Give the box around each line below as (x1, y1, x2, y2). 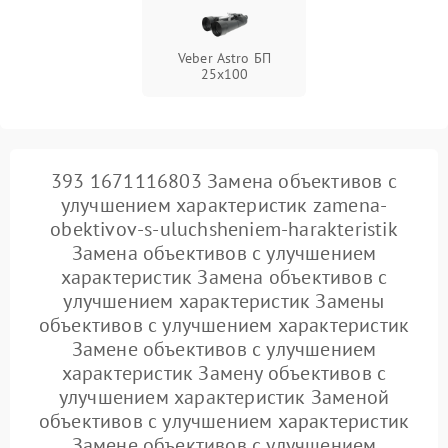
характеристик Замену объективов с (61, 360, 387, 386)
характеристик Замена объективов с (60, 264, 388, 290)
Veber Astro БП (177, 49, 272, 67)
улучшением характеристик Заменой (58, 384, 390, 410)
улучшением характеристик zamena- (60, 192, 388, 218)
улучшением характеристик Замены (63, 288, 385, 314)
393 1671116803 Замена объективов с (51, 168, 397, 194)
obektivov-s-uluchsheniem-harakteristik (50, 216, 398, 242)
